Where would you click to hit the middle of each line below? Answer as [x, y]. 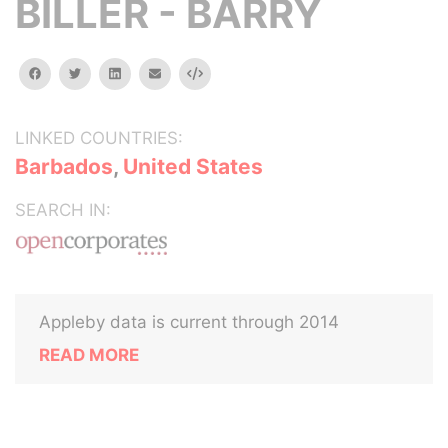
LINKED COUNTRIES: [99, 138]
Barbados [64, 166]
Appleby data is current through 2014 [189, 322]
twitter [100, 72]
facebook [69, 72]
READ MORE [89, 355]
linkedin [142, 72]
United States [193, 166]
